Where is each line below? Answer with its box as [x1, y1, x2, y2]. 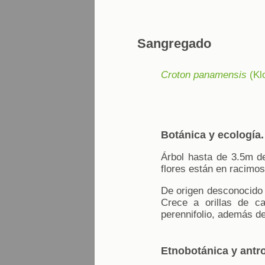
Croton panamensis [161, 69, 247, 80]
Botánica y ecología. [161, 128, 264, 141]
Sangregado [137, 36, 211, 51]
